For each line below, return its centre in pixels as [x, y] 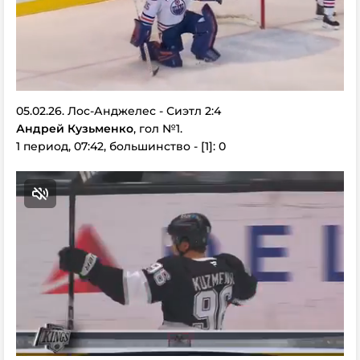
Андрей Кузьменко [75, 129]
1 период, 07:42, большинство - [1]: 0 [121, 146]
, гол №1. [158, 129]
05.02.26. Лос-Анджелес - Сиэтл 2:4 [119, 111]
